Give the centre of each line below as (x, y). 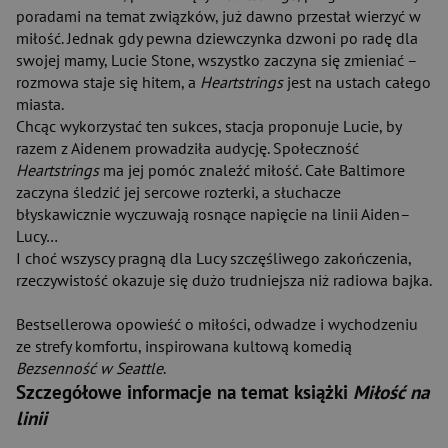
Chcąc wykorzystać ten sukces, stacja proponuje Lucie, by (208, 126)
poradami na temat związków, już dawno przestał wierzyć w (218, 16)
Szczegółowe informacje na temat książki (184, 392)
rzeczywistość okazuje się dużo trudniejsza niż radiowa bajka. (224, 280)
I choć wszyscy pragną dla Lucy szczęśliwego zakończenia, (213, 258)
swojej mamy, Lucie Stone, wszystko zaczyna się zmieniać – (216, 60)
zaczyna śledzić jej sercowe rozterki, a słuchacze (178, 192)
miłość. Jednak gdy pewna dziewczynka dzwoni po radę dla (217, 38)
